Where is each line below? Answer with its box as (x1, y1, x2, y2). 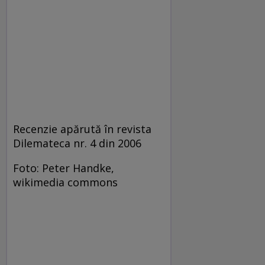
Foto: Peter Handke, (13, 161, 114, 175)
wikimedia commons (13, 175, 118, 189)
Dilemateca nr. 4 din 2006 (13, 136, 141, 150)
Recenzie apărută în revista (13, 122, 151, 136)
